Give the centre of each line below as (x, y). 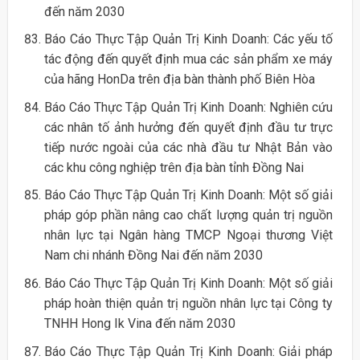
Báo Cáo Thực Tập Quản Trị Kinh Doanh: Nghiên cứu (188, 107)
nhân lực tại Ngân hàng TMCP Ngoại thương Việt (188, 235)
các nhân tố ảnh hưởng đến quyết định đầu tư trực (188, 127)
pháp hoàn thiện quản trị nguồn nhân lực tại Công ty (188, 303)
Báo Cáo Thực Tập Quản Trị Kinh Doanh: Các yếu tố (188, 39)
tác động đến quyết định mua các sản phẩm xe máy (188, 59)
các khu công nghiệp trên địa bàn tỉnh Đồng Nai (174, 167)
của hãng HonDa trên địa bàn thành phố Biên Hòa (179, 80)
